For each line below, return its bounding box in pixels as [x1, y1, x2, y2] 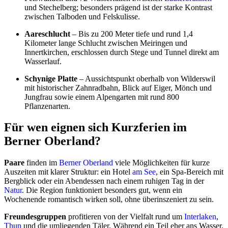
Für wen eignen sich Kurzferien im [4, 121, 187, 134]
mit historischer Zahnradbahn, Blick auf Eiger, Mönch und [24, 83, 212, 92]
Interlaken [184, 212, 216, 221]
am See [132, 167, 156, 177]
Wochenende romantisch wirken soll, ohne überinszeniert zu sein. [4, 195, 214, 204]
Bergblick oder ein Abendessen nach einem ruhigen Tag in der [4, 177, 204, 186]
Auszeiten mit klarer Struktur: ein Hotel [4, 167, 132, 177]
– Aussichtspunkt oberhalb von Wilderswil [77, 74, 215, 83]
